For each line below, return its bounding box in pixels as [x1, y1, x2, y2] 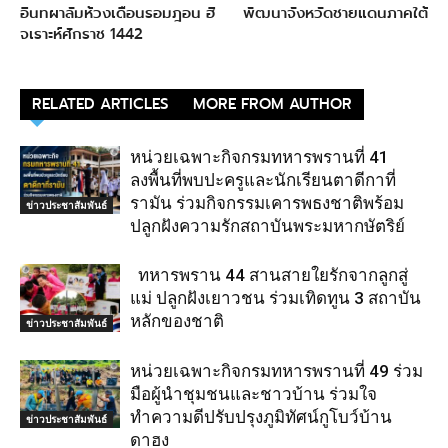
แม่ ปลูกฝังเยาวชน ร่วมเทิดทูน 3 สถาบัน [130, 287, 421, 308]
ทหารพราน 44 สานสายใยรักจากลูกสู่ [130, 264, 408, 285]
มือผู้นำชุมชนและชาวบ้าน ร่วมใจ [130, 383, 377, 404]
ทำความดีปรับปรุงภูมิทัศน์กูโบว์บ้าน [130, 406, 392, 427]
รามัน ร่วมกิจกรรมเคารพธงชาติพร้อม [130, 192, 404, 213]
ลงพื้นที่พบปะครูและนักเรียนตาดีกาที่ [130, 169, 396, 190]
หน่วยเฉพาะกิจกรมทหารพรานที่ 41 [130, 146, 389, 167]
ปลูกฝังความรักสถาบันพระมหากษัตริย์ [130, 215, 405, 236]
